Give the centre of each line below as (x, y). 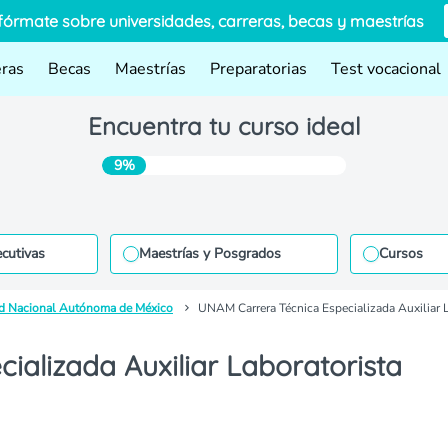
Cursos (400, 253)
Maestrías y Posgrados (210, 253)
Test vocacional (386, 69)
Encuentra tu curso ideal (224, 126)
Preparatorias (258, 69)
